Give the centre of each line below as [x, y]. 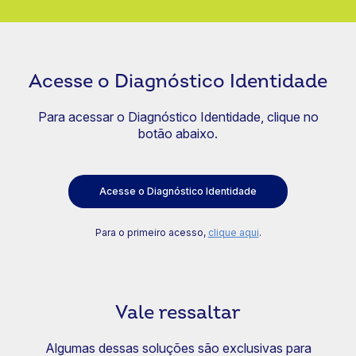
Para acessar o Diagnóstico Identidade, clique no [178, 117]
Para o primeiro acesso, [151, 232]
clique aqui [233, 232]
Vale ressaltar [178, 313]
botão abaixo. [178, 133]
